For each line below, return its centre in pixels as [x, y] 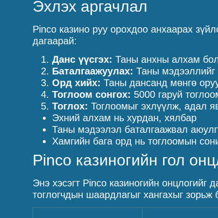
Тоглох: [70, 106]
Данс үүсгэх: [82, 59]
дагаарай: [55, 41]
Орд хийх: [77, 82]
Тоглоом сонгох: [92, 94]
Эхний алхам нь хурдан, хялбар [125, 118]
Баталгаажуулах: [93, 71]
